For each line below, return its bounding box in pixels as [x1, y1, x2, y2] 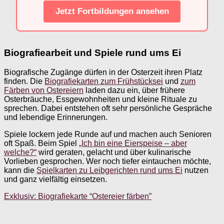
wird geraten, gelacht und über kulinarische [36, 147, 191, 156]
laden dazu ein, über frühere [83, 85, 185, 94]
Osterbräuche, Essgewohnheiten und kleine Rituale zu [4, 94, 197, 103]
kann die [4, 165, 36, 174]
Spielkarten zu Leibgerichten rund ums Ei [36, 165, 182, 174]
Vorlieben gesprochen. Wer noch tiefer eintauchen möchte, [4, 156, 211, 165]
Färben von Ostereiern [4, 85, 83, 94]
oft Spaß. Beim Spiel [4, 138, 79, 147]
